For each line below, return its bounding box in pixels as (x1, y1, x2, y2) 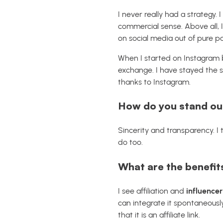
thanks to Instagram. (118, 77, 191, 87)
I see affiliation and (118, 186, 186, 196)
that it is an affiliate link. (118, 210, 200, 220)
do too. (118, 137, 143, 147)
